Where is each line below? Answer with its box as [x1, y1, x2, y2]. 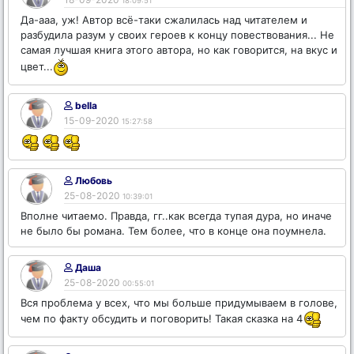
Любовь [73, 174, 112, 186]
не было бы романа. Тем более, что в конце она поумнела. [21, 224, 326, 237]
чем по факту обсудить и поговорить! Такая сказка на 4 [21, 311, 303, 325]
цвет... [21, 59, 53, 73]
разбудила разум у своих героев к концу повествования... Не [21, 28, 334, 41]
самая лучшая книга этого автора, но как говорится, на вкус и [21, 43, 337, 56]
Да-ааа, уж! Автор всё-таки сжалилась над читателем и [21, 13, 307, 26]
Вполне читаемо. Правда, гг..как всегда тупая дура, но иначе [21, 209, 332, 222]
